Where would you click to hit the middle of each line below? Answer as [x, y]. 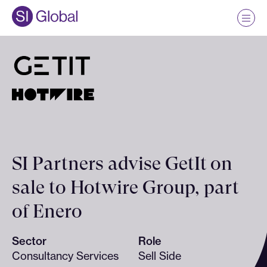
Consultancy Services [65, 255]
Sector [29, 241]
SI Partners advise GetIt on [122, 163]
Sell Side [159, 255]
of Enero [47, 211]
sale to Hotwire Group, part [125, 187]
